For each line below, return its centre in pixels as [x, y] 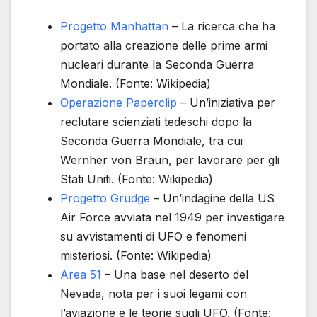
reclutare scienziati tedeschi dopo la [156, 121]
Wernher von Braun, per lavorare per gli [170, 160]
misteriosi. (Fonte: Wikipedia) [136, 255]
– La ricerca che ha [222, 26]
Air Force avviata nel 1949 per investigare [172, 217]
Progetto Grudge [105, 198]
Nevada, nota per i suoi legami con [154, 293]
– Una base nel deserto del [175, 274]
